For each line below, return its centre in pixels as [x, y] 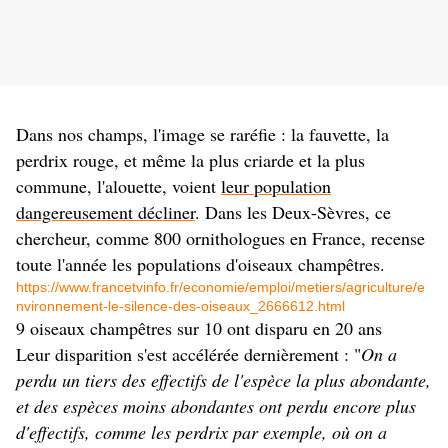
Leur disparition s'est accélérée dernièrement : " [188, 354]
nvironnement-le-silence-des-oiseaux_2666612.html [180, 306]
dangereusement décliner [105, 212]
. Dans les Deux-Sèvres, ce [293, 212]
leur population [276, 186]
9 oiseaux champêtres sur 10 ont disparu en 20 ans [199, 328]
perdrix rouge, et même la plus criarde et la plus [190, 160]
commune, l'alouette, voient [118, 186]
